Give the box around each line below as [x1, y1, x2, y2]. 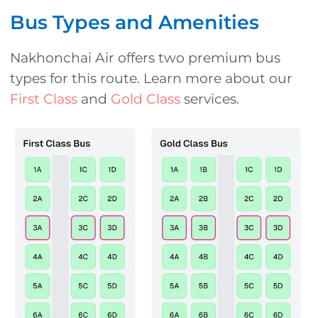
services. [180, 91, 239, 108]
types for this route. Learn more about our [10, 70, 292, 87]
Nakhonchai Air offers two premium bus [10, 50, 280, 67]
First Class [10, 91, 77, 108]
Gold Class [111, 91, 180, 108]
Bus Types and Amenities [10, 11, 259, 35]
